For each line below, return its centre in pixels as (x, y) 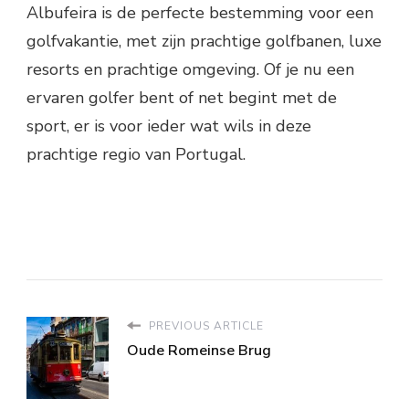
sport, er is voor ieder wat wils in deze (169, 126)
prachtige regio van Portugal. (136, 154)
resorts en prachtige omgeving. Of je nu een (190, 69)
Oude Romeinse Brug (199, 350)
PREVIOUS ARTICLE (204, 325)
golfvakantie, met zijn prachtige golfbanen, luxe (204, 41)
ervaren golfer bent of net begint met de (182, 97)
